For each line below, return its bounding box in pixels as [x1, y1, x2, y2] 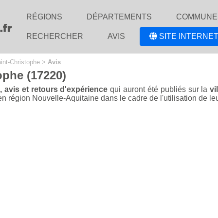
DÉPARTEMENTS [87, 13, 152, 21]
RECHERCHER [26, 32, 83, 40]
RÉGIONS [26, 13, 62, 21]
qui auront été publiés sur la [108, 85, 210, 94]
